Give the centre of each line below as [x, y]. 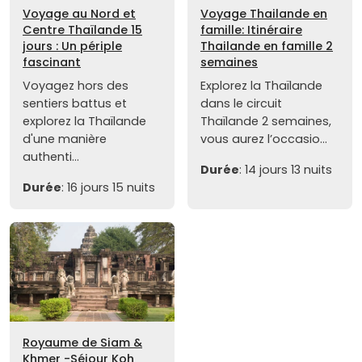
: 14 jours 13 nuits [286, 170]
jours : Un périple [72, 46]
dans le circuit [241, 104]
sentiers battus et [75, 104]
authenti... [51, 157]
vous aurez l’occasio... [264, 139]
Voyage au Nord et [79, 14]
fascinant [52, 63]
